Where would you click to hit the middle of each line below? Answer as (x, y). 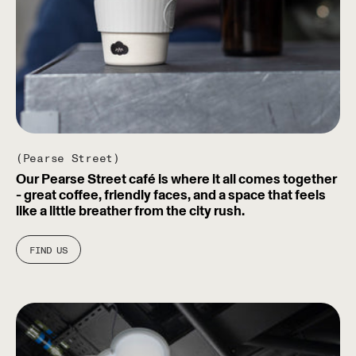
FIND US (49, 250)
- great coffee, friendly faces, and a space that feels (171, 195)
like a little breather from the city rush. (130, 211)
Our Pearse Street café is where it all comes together (176, 179)
